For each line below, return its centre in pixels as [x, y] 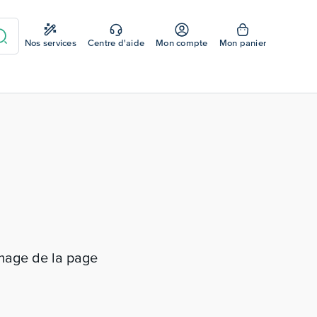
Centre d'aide [116, 43]
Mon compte [182, 43]
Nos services [50, 43]
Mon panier [242, 43]
